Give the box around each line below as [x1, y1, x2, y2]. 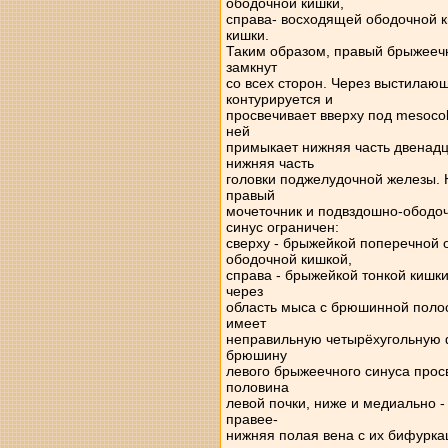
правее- [225, 411, 278, 427]
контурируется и [225, 91, 333, 107]
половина [225, 379, 289, 395]
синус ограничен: [225, 219, 339, 235]
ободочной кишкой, [225, 251, 352, 267]
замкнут [225, 59, 277, 75]
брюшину [225, 347, 287, 363]
